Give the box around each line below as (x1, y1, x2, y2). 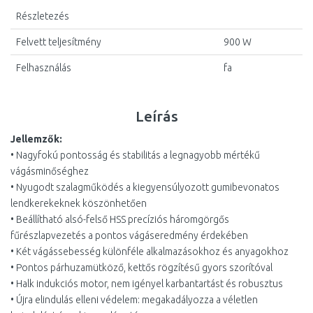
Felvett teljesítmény (16, 36, 101, 48)
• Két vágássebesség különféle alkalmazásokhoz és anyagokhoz (10, 246, 289, 257)
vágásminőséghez (10, 166, 89, 177)
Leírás (135, 108, 178, 124)
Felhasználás (16, 62, 71, 73)
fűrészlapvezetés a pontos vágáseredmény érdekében (10, 230, 248, 241)
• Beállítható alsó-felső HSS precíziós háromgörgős (10, 214, 229, 225)
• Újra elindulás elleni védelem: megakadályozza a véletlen (10, 294, 258, 305)
